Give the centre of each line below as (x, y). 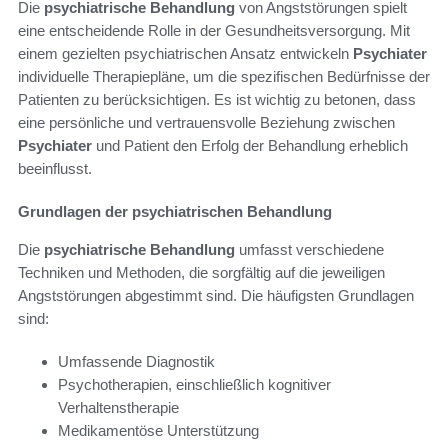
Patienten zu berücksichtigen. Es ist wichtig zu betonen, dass (217, 99)
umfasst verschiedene (309, 249)
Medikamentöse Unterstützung (158, 430)
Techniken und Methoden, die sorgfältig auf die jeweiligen (201, 272)
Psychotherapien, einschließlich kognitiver (194, 384)
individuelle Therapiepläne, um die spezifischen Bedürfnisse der (224, 76)
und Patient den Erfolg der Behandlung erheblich (250, 145)
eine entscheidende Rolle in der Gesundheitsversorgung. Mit (214, 30)
